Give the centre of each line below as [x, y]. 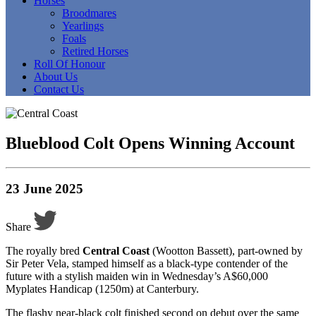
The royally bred [44, 251]
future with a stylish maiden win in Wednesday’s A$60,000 [137, 276]
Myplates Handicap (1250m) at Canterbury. [102, 289]
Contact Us [59, 89]
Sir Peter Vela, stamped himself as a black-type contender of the [147, 264]
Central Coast [116, 251]
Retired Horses [95, 51]
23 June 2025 [44, 189]
